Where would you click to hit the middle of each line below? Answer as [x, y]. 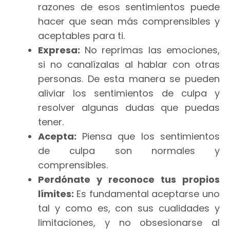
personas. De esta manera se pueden [129, 79]
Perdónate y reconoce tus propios [129, 179]
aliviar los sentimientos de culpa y [129, 93]
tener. [51, 122]
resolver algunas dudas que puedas [129, 107]
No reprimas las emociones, [152, 50]
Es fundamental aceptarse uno [148, 194]
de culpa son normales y [129, 150]
